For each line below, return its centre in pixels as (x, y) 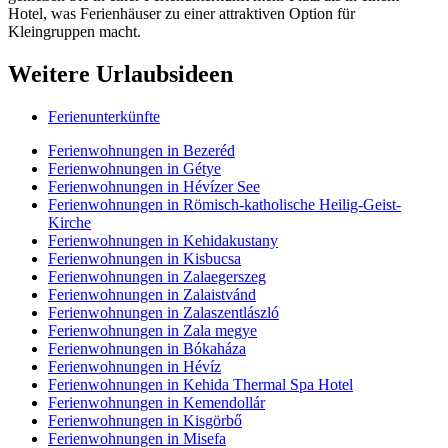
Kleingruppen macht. (74, 31)
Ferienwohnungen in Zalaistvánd (152, 294)
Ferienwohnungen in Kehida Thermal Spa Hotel (200, 384)
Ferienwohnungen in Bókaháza (147, 348)
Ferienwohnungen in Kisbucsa (144, 258)
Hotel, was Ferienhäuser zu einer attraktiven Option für (181, 13)
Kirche (69, 222)
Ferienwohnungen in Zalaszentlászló (163, 312)
